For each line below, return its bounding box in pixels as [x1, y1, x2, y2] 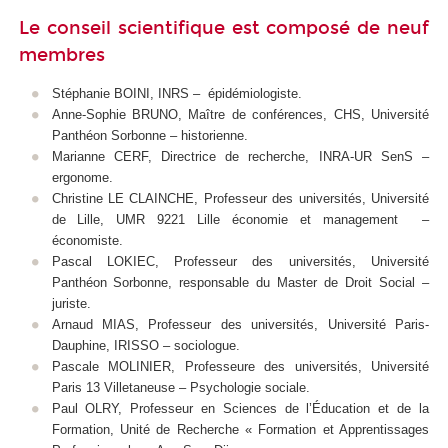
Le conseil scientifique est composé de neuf [19, 17, 429, 40]
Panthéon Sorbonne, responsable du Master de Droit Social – [51, 275, 429, 291]
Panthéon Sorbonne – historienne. [51, 128, 248, 144]
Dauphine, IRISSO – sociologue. [51, 338, 240, 354]
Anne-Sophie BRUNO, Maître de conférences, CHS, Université [51, 107, 429, 123]
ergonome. [51, 170, 113, 186]
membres [19, 44, 105, 67]
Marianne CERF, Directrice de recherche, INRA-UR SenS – [51, 149, 429, 165]
